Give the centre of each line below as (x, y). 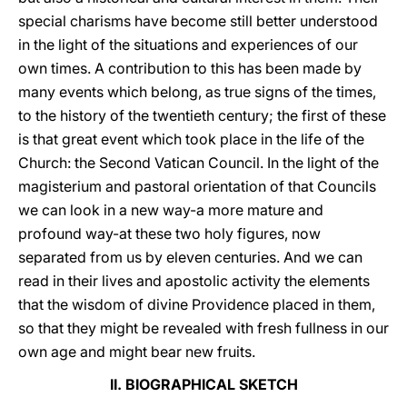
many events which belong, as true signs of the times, (197, 92)
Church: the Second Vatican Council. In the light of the (199, 163)
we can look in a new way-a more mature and (171, 210)
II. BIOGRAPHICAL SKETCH (203, 384)
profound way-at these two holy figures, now (169, 233)
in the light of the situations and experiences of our (188, 45)
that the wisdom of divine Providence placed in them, (197, 304)
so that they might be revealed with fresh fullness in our (203, 328)
